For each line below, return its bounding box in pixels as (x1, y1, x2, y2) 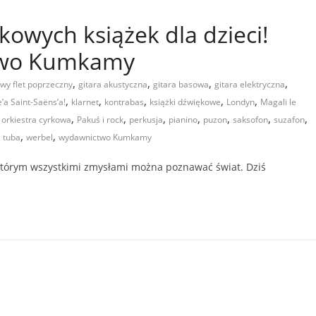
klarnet (71, 95, 99, 108)
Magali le (260, 95, 296, 108)
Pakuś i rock (77, 113, 123, 126)
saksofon (233, 113, 268, 126)
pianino (169, 113, 197, 126)
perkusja (129, 113, 163, 126)
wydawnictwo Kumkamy (59, 130, 152, 143)
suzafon (274, 113, 305, 126)
